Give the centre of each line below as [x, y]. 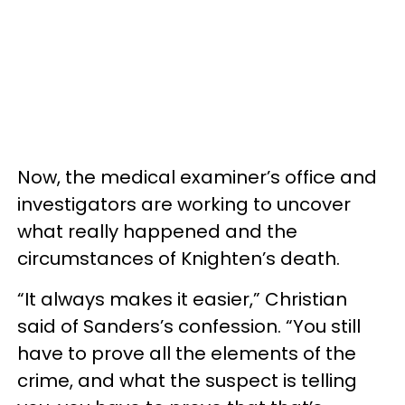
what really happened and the [157, 231]
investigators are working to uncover [184, 204]
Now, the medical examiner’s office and [197, 177]
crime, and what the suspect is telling [187, 380]
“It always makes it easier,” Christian [182, 299]
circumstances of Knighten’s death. [179, 258]
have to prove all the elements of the [187, 353]
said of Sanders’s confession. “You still [189, 326]
